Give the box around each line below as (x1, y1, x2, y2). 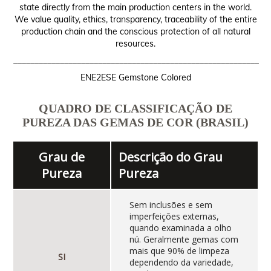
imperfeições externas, (129, 211, 219, 223)
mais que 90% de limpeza (129, 245, 229, 257)
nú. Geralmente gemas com (129, 233, 238, 246)
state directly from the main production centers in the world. (19, 2, 252, 13)
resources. (116, 38, 155, 50)
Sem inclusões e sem (129, 199, 212, 211)
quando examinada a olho (129, 222, 232, 234)
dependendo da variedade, (129, 256, 233, 269)
